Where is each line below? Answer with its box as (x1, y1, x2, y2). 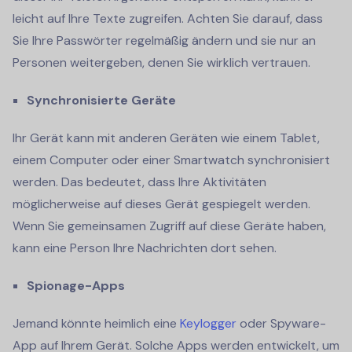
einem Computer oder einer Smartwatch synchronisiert (13, 151, 330, 168)
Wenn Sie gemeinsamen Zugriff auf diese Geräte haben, (13, 217, 326, 234)
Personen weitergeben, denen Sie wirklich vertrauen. (13, 53, 310, 71)
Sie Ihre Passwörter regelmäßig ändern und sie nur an (13, 31, 316, 49)
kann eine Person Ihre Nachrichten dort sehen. (13, 239, 277, 256)
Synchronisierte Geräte (27, 91, 176, 108)
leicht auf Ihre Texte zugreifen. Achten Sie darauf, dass (13, 9, 323, 27)
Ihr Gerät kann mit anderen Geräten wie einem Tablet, (13, 129, 320, 146)
